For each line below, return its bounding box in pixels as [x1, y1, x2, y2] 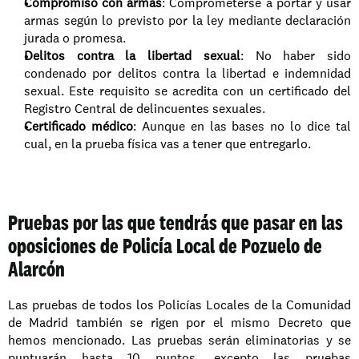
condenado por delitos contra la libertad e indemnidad [24, 65, 351, 82]
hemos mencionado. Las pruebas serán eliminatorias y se [8, 332, 351, 349]
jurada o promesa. [24, 30, 126, 46]
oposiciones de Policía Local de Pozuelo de [8, 232, 322, 260]
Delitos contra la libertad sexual [24, 47, 240, 64]
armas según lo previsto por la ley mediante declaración [24, 12, 351, 29]
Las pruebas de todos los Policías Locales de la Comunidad [8, 296, 351, 313]
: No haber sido [240, 47, 352, 64]
